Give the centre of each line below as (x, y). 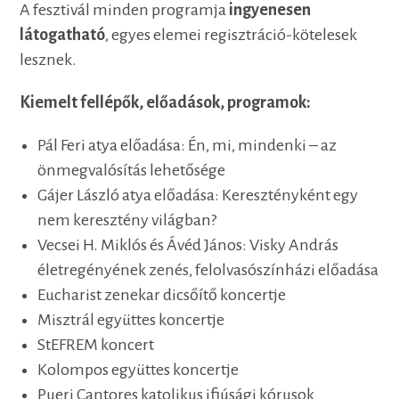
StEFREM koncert (96, 345)
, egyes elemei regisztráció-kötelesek (232, 35)
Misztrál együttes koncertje (131, 320)
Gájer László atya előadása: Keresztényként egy (198, 195)
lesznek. (49, 60)
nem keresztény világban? (127, 220)
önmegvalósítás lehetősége (132, 171)
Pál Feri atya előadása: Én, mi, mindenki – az (187, 146)
